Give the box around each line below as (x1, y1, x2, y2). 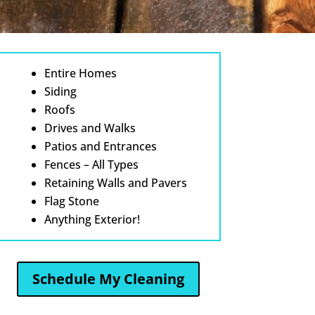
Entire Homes (44, 65, 117, 81)
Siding (44, 83, 77, 99)
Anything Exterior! (44, 211, 140, 227)
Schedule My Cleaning (32, 269, 185, 289)
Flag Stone (44, 193, 99, 209)
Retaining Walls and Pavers (44, 174, 187, 191)
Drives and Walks (44, 120, 136, 136)
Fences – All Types (44, 156, 139, 172)
